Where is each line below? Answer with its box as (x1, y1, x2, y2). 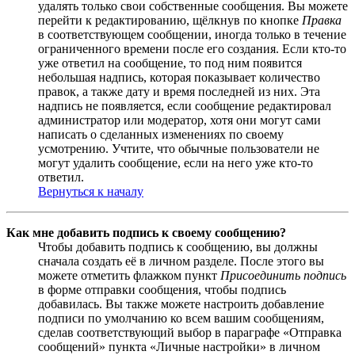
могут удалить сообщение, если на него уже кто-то (38, 155, 313, 170)
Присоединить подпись (220, 268, 346, 282)
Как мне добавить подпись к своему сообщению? (6, 225, 286, 239)
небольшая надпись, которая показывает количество (38, 70, 320, 84)
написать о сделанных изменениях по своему (38, 127, 284, 141)
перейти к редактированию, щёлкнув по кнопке (38, 13, 302, 27)
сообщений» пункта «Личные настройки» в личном (38, 339, 320, 353)
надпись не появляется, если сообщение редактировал (38, 98, 331, 113)
